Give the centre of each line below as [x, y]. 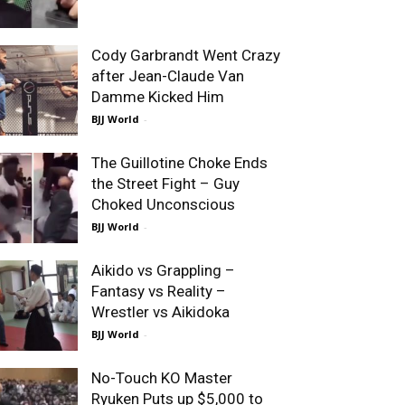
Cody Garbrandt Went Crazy [186, 55]
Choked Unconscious [163, 204]
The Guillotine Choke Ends [179, 163]
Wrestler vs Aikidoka [160, 312]
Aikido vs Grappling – [163, 270]
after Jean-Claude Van [168, 76]
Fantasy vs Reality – [159, 291]
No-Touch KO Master [162, 378]
